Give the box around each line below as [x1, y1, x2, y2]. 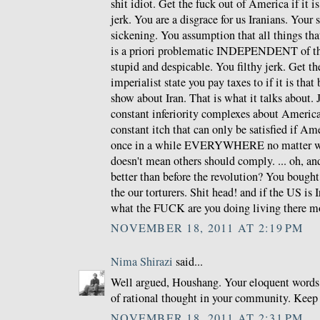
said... [173, 254, 203, 270]
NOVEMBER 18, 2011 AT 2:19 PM [111, 219, 304, 236]
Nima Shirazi [111, 254, 173, 270]
